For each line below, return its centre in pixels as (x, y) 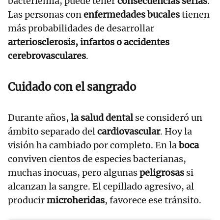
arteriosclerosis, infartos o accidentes (89, 42)
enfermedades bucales (133, 14)
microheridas (76, 200)
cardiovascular (129, 131)
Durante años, (39, 117)
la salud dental (102, 117)
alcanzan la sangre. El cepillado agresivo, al (101, 186)
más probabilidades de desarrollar (81, 28)
